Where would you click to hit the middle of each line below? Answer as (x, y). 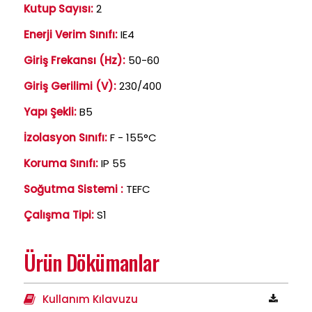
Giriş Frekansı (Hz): (75, 61)
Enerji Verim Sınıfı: (71, 35)
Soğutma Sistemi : (73, 189)
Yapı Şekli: (50, 112)
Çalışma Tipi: (59, 215)
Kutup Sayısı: (58, 9)
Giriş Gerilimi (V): (70, 86)
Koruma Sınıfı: (61, 164)
